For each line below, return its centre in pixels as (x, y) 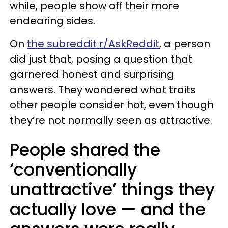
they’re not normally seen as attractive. (111, 120)
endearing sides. (52, 21)
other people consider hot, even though (112, 105)
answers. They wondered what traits (103, 90)
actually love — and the (108, 209)
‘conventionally (73, 170)
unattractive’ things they (112, 190)
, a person (185, 44)
